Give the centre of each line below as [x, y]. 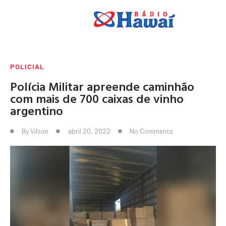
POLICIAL [27, 66]
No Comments [151, 131]
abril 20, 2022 [89, 131]
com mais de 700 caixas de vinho [97, 98]
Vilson [39, 131]
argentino [37, 110]
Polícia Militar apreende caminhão [102, 86]
